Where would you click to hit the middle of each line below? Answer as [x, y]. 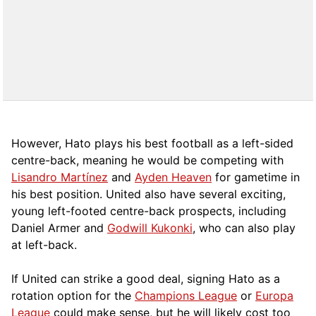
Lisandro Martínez [60, 177]
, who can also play [244, 227]
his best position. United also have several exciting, [148, 194]
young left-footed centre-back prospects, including [149, 211]
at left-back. [44, 244]
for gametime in [256, 177]
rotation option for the [73, 295]
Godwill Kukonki [150, 227]
